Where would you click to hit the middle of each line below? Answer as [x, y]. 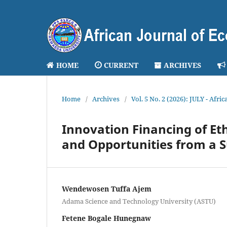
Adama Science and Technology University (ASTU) [139, 201]
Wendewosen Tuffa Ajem [107, 188]
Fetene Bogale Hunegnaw [106, 218]
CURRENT [121, 65]
